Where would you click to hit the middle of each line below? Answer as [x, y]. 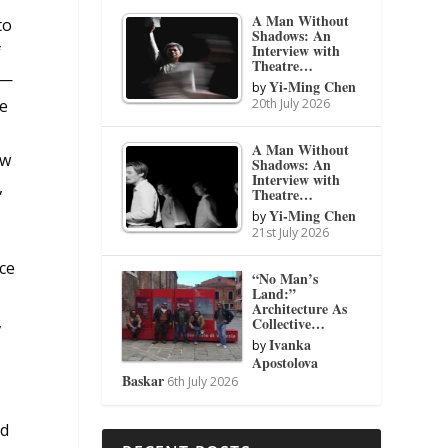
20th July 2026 [291, 103]
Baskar [143, 380]
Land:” [274, 293]
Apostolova [285, 362]
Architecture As [300, 308]
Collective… [289, 323]
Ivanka [290, 344]
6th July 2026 [203, 381]
